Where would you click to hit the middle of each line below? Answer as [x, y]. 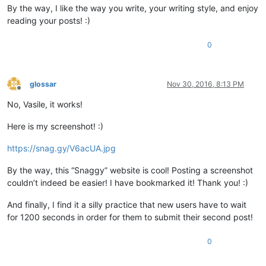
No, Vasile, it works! [45, 104]
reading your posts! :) [49, 20]
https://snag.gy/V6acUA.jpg [61, 148]
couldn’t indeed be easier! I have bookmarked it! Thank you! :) [128, 182]
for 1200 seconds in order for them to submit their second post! [130, 217]
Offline [29, 93]
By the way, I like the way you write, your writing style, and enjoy [133, 8]
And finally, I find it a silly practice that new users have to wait [127, 204]
